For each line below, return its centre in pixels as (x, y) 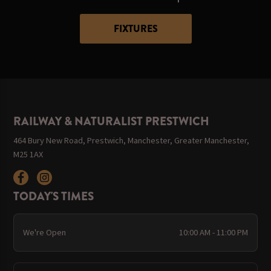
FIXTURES (135, 28)
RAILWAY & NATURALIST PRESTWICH (112, 121)
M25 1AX (28, 154)
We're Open (44, 232)
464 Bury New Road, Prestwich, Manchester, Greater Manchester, (132, 140)
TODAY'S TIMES (54, 197)
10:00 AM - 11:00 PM (214, 232)
